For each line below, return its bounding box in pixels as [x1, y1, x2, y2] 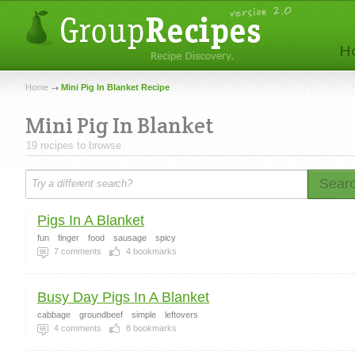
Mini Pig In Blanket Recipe [61, 82, 170, 92]
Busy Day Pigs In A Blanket [37, 289, 209, 305]
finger [58, 233, 79, 242]
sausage [113, 233, 147, 242]
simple [132, 310, 156, 319]
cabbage [37, 310, 71, 319]
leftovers [165, 310, 198, 319]
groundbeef [79, 310, 123, 319]
